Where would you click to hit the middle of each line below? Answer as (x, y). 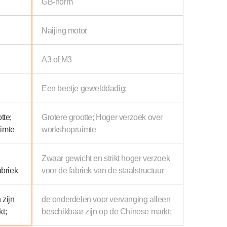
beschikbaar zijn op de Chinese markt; (107, 211)
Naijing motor (64, 30)
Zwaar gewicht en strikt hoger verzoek (106, 158)
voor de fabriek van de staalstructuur (103, 170)
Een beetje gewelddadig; (84, 88)
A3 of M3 (57, 59)
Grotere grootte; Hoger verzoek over (102, 117)
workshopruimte (69, 129)
